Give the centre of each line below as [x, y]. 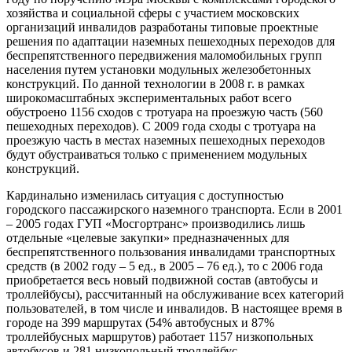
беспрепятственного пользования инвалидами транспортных [171, 251]
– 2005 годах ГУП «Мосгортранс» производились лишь [156, 223]
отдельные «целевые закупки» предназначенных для [148, 237]
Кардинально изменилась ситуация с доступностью [145, 195]
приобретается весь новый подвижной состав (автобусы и [162, 280]
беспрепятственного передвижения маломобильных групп [164, 55]
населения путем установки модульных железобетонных [159, 69]
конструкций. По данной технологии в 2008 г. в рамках [156, 83]
